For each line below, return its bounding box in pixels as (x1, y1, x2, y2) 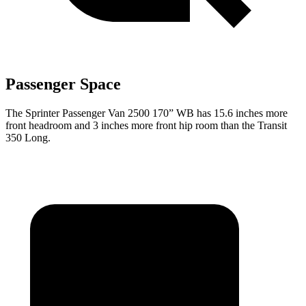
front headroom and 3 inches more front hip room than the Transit (5, 119, 287, 131)
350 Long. (5, 131, 51, 143)
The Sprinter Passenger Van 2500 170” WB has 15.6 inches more (5, 107, 288, 119)
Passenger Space (5, 74, 121, 93)
